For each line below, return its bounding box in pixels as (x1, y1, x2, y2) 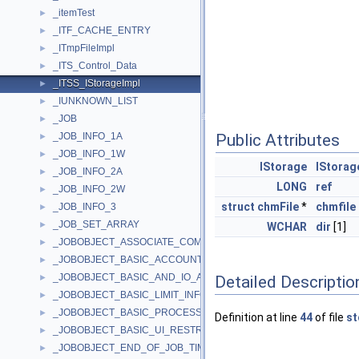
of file (313, 311, 346, 325)
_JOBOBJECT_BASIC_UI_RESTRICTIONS (53, 325, 241, 336)
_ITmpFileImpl (53, 42, 115, 54)
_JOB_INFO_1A (53, 131, 123, 142)
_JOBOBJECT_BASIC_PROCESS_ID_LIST (53, 307, 243, 318)
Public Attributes (216, 131, 340, 150)
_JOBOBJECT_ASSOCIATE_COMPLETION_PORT (53, 236, 275, 248)
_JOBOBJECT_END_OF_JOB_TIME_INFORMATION (53, 342, 283, 353)
